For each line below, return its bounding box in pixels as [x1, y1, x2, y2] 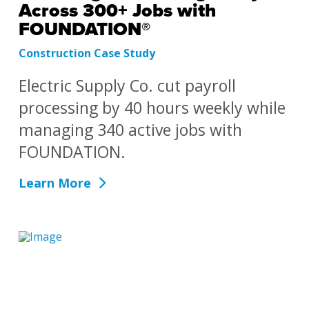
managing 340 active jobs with [18, 119, 242, 141]
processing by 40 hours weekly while [18, 97, 286, 119]
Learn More [18, 175, 91, 191]
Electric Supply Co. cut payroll [18, 74, 236, 97]
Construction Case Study [18, 46, 155, 61]
